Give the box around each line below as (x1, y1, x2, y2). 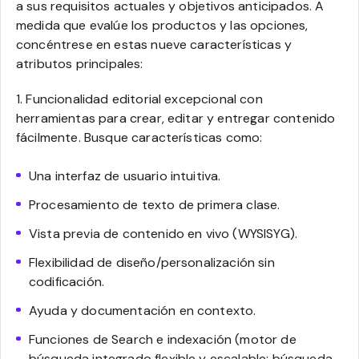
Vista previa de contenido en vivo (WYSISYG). (29, 224, 298, 242)
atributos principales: (16, 54, 143, 72)
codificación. (29, 272, 105, 290)
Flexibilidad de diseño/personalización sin (29, 253, 275, 271)
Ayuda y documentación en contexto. (29, 301, 256, 319)
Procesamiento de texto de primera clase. (29, 196, 280, 213)
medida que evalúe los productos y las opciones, (16, 16, 309, 34)
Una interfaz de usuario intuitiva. (29, 167, 221, 184)
